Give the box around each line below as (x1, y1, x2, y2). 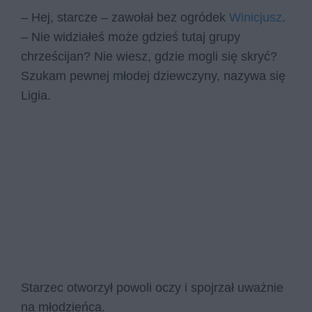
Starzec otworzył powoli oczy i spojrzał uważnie (21, 280, 283, 295)
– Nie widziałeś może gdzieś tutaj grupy (21, 30, 240, 44)
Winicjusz (229, 10, 282, 24)
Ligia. (21, 88, 51, 102)
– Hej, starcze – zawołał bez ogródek (21, 10, 229, 24)
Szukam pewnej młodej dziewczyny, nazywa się (21, 69, 286, 83)
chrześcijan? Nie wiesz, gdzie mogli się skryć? (21, 49, 277, 63)
